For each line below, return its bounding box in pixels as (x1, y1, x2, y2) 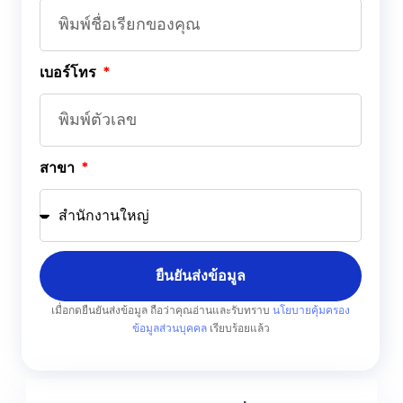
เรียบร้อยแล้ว (209, 320, 270, 335)
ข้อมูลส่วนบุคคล (131, 320, 207, 335)
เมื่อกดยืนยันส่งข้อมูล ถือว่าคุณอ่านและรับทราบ (51, 302, 273, 317)
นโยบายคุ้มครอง (273, 302, 350, 317)
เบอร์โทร (39, 63, 101, 81)
